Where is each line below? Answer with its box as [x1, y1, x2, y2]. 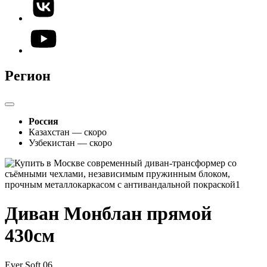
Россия [29, 116, 58, 126]
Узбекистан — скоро [29, 137, 112, 148]
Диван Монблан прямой [5, 203, 212, 225]
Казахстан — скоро [29, 126, 107, 137]
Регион [5, 67, 51, 83]
